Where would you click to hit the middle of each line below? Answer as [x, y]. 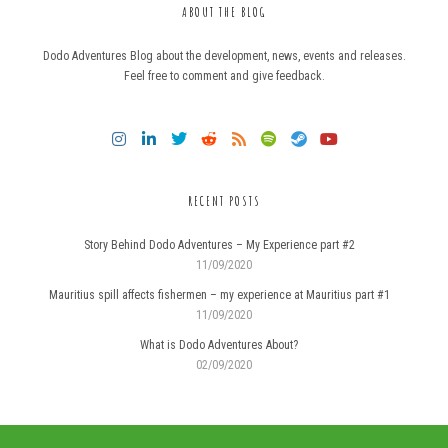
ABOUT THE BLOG [224, 12]
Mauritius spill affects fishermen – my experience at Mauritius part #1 [219, 295]
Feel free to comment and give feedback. [224, 76]
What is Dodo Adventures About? [219, 345]
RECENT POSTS [224, 201]
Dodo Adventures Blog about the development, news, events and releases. [224, 56]
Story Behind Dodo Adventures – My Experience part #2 [219, 245]
